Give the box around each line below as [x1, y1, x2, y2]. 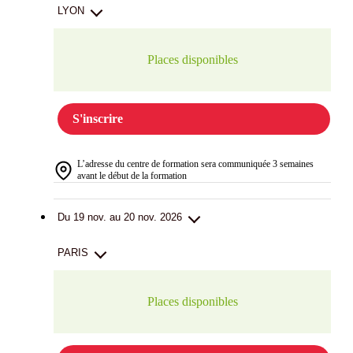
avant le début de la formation [77, 170, 187, 182]
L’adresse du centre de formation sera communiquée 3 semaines [77, 158, 314, 170]
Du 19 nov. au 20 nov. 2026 [58, 211, 182, 224]
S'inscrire [72, 112, 123, 126]
